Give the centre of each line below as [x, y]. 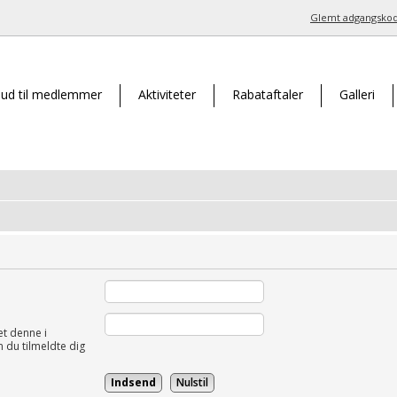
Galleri [357, 94]
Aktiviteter [167, 94]
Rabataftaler [268, 94]
